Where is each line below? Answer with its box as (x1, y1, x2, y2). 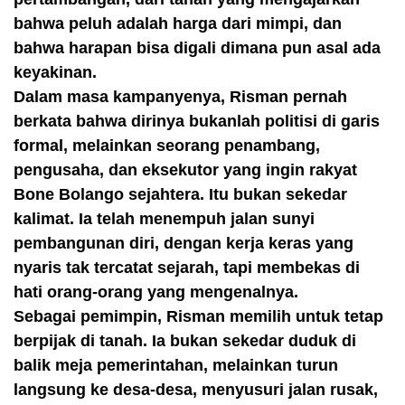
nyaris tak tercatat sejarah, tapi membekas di (14, 259, 360, 277)
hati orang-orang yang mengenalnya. (14, 283, 298, 301)
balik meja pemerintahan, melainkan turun (14, 356, 338, 374)
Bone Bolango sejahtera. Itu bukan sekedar (14, 185, 347, 203)
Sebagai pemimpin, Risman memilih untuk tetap (14, 307, 383, 325)
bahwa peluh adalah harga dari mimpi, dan (14, 14, 342, 33)
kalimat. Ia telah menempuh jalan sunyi (14, 210, 315, 228)
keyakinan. (14, 63, 97, 81)
